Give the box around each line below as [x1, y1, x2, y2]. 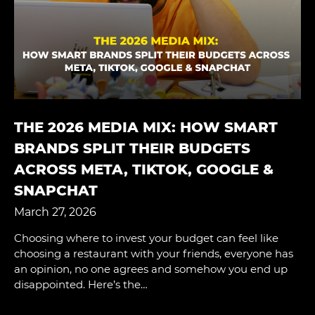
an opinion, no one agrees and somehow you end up [14, 262, 288, 276]
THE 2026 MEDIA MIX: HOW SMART [14, 119, 278, 136]
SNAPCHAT [14, 182, 98, 200]
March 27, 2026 [14, 205, 96, 219]
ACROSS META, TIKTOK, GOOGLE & [14, 161, 274, 179]
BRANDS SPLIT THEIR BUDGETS [14, 140, 250, 157]
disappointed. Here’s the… [14, 278, 148, 292]
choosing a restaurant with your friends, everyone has [14, 247, 293, 261]
